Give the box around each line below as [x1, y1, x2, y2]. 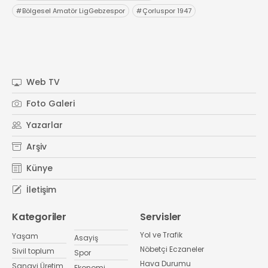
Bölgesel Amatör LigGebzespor [22, 5, 125, 16]
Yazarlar [24, 118, 63, 131]
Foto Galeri [24, 97, 75, 109]
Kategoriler [12, 209, 66, 224]
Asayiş [74, 232, 98, 243]
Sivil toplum [12, 245, 54, 256]
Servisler [140, 209, 182, 224]
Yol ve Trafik [140, 229, 182, 240]
